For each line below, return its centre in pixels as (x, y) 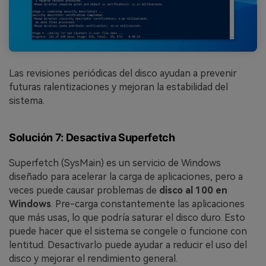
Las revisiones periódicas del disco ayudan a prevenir (123, 74)
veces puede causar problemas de (84, 190)
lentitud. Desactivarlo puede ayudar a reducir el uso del (128, 245)
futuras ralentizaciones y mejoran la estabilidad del (118, 87)
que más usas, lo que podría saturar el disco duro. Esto (127, 217)
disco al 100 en (193, 190)
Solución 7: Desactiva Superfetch (92, 137)
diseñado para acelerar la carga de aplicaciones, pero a (126, 176)
